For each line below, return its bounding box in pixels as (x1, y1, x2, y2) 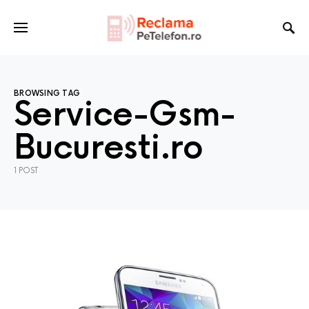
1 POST (14, 166, 38, 175)
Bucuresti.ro (14, 129, 203, 168)
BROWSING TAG (14, 89, 81, 98)
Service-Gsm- (14, 96, 236, 135)
